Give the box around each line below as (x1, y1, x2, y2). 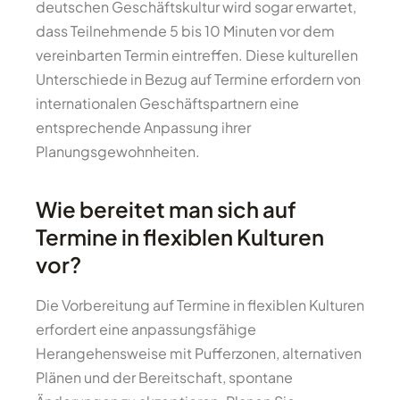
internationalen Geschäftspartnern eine (36, 94, 299, 112)
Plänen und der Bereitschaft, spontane (36, 368, 293, 387)
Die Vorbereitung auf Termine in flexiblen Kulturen (36, 296, 364, 314)
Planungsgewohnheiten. (36, 142, 200, 161)
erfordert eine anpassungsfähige (36, 320, 256, 338)
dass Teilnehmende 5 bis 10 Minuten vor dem (36, 21, 335, 40)
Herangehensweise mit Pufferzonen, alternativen (36, 344, 362, 362)
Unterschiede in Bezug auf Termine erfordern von (36, 70, 361, 88)
